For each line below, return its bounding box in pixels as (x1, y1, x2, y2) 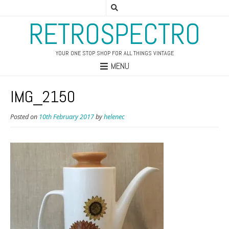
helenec (104, 112, 125, 122)
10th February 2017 (39, 112, 94, 122)
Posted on (10, 112, 39, 122)
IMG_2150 (10, 86, 75, 107)
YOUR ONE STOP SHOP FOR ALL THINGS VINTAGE (55, 49, 174, 57)
